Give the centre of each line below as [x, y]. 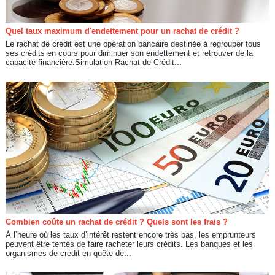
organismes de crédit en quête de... [68, 253]
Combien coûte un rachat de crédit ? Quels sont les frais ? [116, 222]
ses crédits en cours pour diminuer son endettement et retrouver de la [129, 53]
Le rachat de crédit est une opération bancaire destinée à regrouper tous [133, 44]
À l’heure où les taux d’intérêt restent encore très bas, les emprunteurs [130, 234]
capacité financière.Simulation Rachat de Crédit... [93, 63]
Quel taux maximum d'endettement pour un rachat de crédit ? [122, 31]
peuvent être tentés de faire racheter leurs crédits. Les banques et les [129, 244]
